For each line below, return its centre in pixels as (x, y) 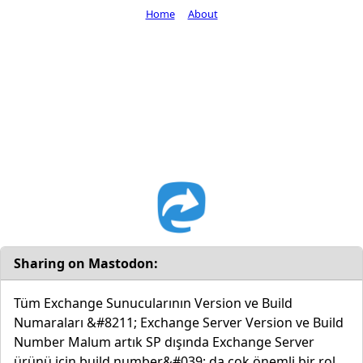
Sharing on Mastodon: (86, 263)
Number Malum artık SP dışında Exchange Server (164, 342)
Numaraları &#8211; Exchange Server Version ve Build (179, 322)
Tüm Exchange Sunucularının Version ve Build (153, 303)
